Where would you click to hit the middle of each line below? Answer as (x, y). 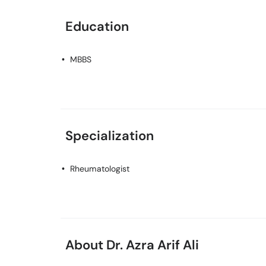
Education (97, 26)
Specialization (110, 136)
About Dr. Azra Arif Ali (132, 245)
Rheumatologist (100, 169)
